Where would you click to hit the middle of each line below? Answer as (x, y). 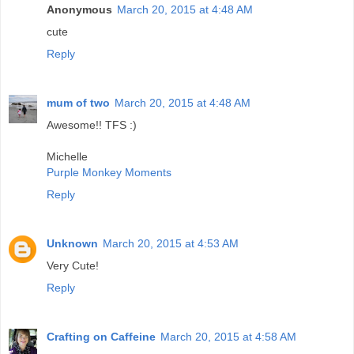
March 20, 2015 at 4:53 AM (171, 243)
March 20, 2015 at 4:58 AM (228, 336)
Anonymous (79, 9)
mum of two (78, 102)
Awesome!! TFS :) (92, 124)
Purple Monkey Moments (109, 172)
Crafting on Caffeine (101, 336)
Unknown (72, 243)
